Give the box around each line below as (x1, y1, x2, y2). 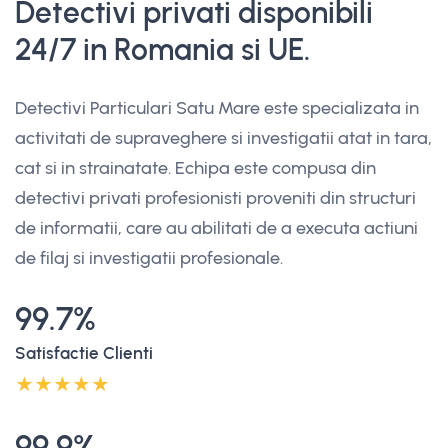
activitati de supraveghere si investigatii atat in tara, (15, 126, 432, 149)
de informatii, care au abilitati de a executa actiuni (15, 216, 418, 239)
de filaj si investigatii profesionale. (15, 246, 283, 269)
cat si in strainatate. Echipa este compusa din (15, 156, 376, 179)
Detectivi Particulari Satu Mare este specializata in (15, 96, 419, 119)
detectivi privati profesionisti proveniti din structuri (15, 186, 416, 209)
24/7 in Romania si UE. (15, 31, 310, 67)
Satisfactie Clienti (15, 342, 153, 363)
